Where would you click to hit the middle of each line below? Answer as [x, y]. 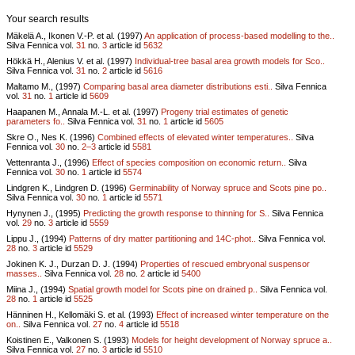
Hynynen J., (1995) [45, 213]
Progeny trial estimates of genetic [225, 111]
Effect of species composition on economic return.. [189, 162]
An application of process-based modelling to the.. [239, 35]
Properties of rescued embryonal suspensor [225, 263]
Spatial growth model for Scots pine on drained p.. [163, 289]
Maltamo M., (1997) [45, 86]
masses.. [24, 273]
